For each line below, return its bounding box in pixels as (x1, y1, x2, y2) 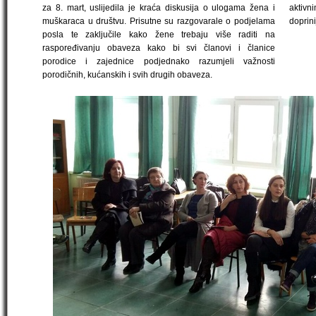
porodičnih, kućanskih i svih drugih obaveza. (42, 70, 212, 80)
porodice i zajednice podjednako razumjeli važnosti (42, 56, 275, 66)
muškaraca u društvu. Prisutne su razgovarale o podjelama (42, 16, 275, 26)
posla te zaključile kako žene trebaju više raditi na (42, 30, 275, 39)
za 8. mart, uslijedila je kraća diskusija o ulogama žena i (42, 3, 275, 13)
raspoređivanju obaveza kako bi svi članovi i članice (42, 43, 275, 53)
